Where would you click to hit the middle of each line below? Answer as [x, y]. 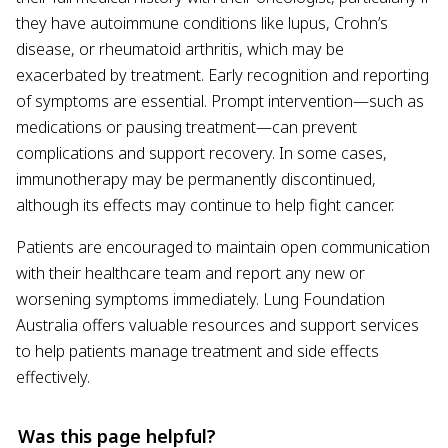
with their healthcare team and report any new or [190, 273]
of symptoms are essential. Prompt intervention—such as [220, 101]
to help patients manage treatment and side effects [197, 351]
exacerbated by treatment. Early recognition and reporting [222, 75]
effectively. [53, 377]
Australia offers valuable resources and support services [217, 325]
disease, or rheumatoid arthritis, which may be [180, 49]
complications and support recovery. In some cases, [201, 153]
